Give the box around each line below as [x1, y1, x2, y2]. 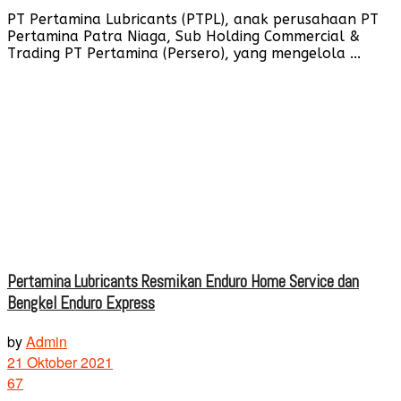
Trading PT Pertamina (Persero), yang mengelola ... [7, 44, 361, 62]
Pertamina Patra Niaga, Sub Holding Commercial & [7, 27, 360, 45]
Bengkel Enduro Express [7, 293, 155, 315]
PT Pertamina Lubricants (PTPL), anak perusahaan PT [7, 10, 379, 28]
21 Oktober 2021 [7, 351, 113, 372]
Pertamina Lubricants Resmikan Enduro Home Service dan [7, 271, 359, 294]
